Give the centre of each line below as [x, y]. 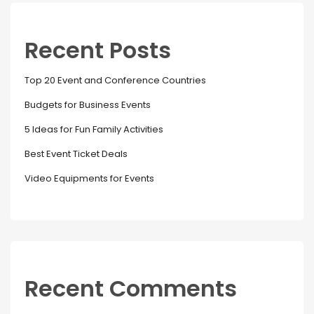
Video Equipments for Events [89, 178]
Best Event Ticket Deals [76, 153]
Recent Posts [98, 50]
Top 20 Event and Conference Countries [115, 80]
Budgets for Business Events [88, 104]
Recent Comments [131, 288]
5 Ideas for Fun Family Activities [94, 129]
